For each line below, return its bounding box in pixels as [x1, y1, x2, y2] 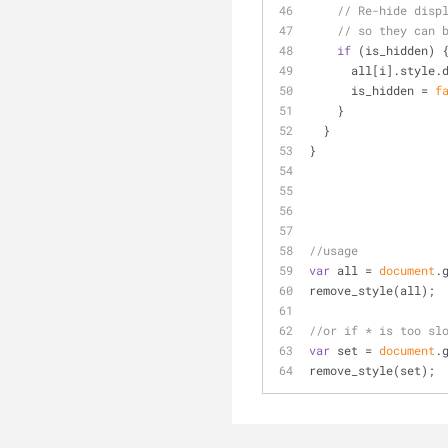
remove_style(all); [309, 282, 435, 298]
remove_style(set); [309, 362, 435, 378]
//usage [309, 242, 358, 258]
